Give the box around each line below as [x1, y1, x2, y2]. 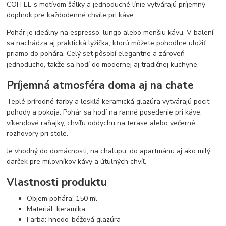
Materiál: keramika [27, 204, 86, 214]
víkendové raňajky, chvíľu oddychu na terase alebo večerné [7, 118, 196, 128]
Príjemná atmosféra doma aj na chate [7, 78, 194, 92]
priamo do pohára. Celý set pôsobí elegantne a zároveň [7, 49, 185, 59]
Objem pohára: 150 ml [27, 193, 98, 203]
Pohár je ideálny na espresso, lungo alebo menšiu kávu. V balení [7, 28, 214, 38]
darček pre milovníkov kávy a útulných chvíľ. [7, 156, 147, 166]
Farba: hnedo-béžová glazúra [27, 214, 121, 224]
